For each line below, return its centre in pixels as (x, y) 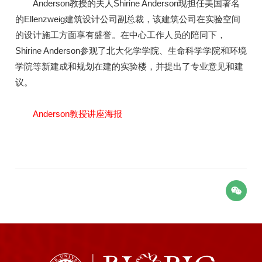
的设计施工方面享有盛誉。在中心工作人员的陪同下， (120, 35)
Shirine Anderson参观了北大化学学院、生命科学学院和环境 (131, 50)
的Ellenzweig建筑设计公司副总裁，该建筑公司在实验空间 (128, 19)
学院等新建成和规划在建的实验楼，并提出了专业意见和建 (129, 66)
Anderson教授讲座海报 (77, 113)
